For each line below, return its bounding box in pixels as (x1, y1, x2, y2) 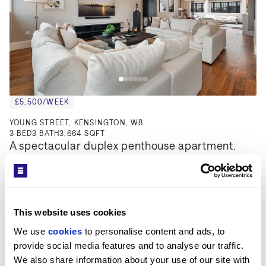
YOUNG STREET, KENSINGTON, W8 (9, 118, 144, 126)
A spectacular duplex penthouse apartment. (9, 138, 236, 152)
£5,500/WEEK (15, 97, 69, 106)
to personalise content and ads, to (82, 226, 225, 236)
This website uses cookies (14, 207, 126, 217)
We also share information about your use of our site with (14, 254, 250, 265)
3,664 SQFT (59, 128, 106, 137)
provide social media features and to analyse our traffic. (14, 240, 244, 251)
